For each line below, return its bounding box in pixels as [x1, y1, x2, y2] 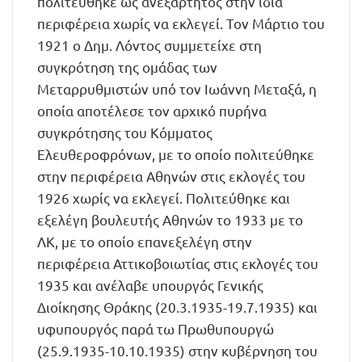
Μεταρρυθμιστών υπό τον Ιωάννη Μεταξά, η [37, 80, 317, 97]
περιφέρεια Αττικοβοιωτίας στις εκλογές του [37, 255, 318, 271]
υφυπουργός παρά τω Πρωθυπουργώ [37, 320, 274, 337]
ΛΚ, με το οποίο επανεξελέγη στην [37, 233, 252, 250]
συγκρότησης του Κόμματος [37, 124, 213, 141]
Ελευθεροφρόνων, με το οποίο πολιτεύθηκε [37, 145, 314, 162]
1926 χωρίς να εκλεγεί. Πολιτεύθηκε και [37, 189, 290, 206]
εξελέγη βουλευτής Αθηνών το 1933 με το [37, 211, 303, 228]
